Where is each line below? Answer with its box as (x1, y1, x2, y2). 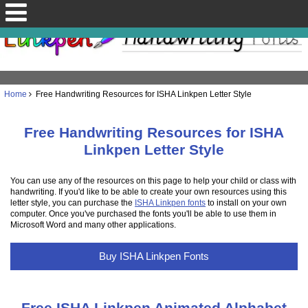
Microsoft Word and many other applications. (10, 220, 177, 230)
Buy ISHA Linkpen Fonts (96, 250, 212, 262)
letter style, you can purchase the (10, 198, 135, 208)
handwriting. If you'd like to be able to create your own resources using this (10, 187, 287, 197)
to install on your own (206, 198, 287, 208)
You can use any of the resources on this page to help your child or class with (10, 176, 297, 186)
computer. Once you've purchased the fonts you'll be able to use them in (10, 209, 277, 219)
